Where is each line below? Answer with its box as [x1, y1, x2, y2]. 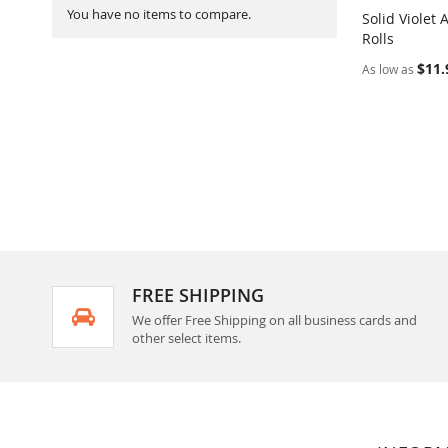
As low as [362, 61, 414, 78]
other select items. [132, 329, 241, 348]
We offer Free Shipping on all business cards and [132, 311, 417, 330]
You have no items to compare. [67, 5, 251, 23]
